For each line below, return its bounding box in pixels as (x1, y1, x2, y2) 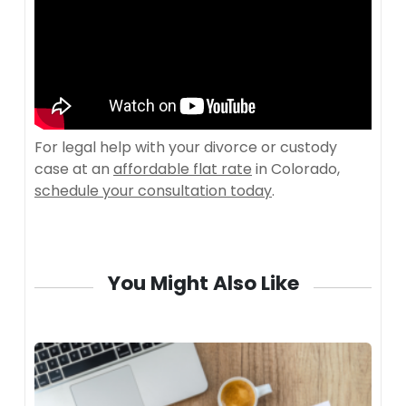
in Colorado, (252, 158, 340, 179)
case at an (34, 158, 113, 179)
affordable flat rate (113, 158, 252, 179)
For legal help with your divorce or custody (34, 136, 337, 158)
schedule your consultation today (34, 179, 272, 201)
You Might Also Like (107, 268, 299, 297)
